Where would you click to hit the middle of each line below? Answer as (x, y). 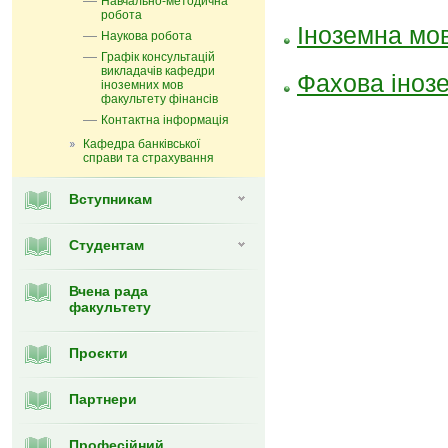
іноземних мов (142, 85)
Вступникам (110, 199)
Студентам (106, 245)
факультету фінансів (159, 99)
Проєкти (98, 353)
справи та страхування (148, 158)
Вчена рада (108, 291)
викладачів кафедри (158, 71)
